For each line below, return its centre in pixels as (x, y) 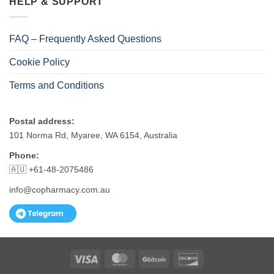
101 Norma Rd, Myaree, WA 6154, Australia (93, 135)
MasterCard (154, 258)
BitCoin (180, 258)
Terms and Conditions (57, 86)
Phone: (24, 156)
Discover (217, 258)
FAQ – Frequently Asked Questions (85, 39)
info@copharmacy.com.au (60, 190)
